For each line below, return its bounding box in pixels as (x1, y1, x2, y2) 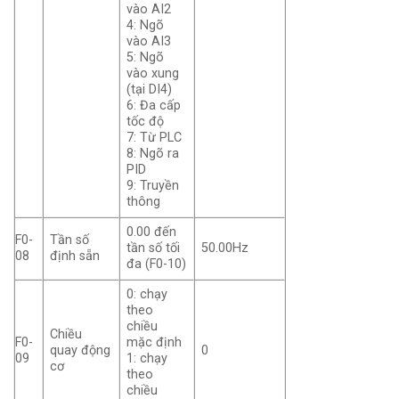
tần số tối (126, 240, 181, 256)
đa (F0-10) (126, 256, 187, 273)
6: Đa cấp (126, 98, 182, 114)
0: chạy (126, 287, 168, 303)
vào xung (126, 66, 180, 82)
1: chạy (126, 351, 168, 367)
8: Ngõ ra (126, 146, 180, 162)
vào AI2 (126, 2, 172, 18)
